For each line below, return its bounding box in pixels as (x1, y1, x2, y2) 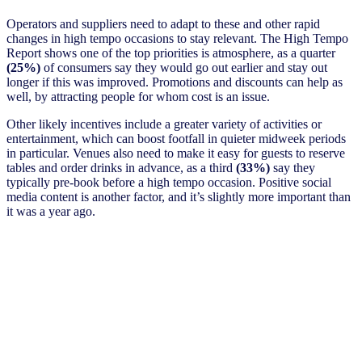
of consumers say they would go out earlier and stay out (40, 60, 327, 74)
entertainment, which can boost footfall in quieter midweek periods (6, 131, 346, 145)
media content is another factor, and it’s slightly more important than (6, 189, 351, 204)
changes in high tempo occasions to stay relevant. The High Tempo (6, 31, 348, 45)
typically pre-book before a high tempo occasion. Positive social (6, 175, 331, 189)
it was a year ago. (6, 204, 95, 218)
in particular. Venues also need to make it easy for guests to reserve (6, 145, 345, 160)
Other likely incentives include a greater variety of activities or (6, 116, 322, 131)
